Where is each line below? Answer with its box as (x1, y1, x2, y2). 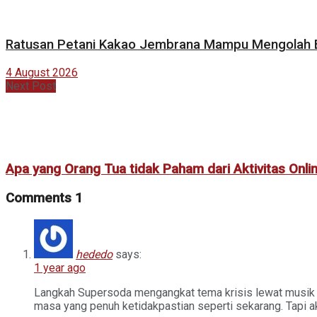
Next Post (6, 79, 56, 93)
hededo (76, 247, 113, 261)
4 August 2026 (6, 65, 78, 79)
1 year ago (34, 260, 86, 275)
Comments (6, 190, 75, 207)
